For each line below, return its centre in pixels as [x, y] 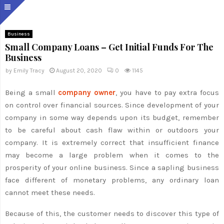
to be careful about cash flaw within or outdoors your [112, 130]
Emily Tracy [29, 70]
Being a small [32, 92]
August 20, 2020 [79, 70]
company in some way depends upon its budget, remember [112, 117]
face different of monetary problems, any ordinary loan [112, 180]
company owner [87, 92]
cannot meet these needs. [50, 192]
